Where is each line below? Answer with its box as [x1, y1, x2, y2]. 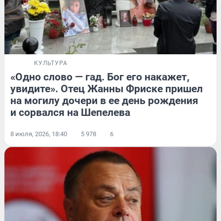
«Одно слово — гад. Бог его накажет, [10, 71, 189, 83]
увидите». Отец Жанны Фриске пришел [10, 83, 203, 95]
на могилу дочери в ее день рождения [10, 95, 198, 107]
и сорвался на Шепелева [10, 107, 130, 119]
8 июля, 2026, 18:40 [10, 130, 67, 138]
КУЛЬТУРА [34, 60, 68, 67]
